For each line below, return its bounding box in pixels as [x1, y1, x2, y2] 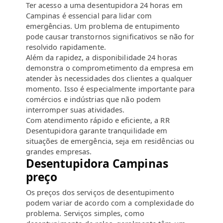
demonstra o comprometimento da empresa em [25, 63, 194, 73]
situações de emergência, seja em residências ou [25, 136, 195, 146]
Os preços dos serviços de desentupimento [25, 187, 174, 197]
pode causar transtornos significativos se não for [25, 31, 195, 42]
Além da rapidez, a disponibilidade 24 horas [25, 52, 177, 63]
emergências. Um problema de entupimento [25, 21, 180, 31]
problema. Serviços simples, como [25, 208, 144, 218]
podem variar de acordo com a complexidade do [25, 197, 195, 208]
